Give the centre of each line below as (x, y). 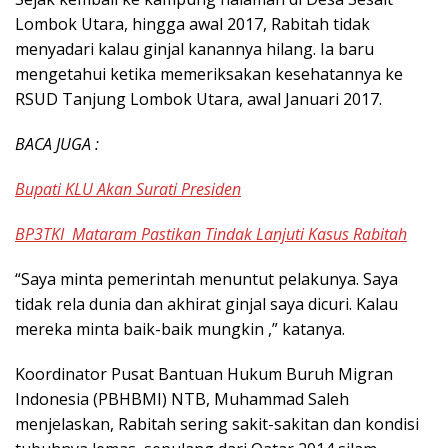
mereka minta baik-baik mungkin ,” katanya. (180, 329)
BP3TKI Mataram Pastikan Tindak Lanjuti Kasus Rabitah (211, 234)
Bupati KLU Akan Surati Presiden (128, 189)
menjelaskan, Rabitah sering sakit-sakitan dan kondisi (217, 424)
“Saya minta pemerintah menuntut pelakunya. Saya (206, 279)
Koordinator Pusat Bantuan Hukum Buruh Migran (204, 374)
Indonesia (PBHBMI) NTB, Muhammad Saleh (182, 399)
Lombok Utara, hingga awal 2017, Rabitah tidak (192, 24)
